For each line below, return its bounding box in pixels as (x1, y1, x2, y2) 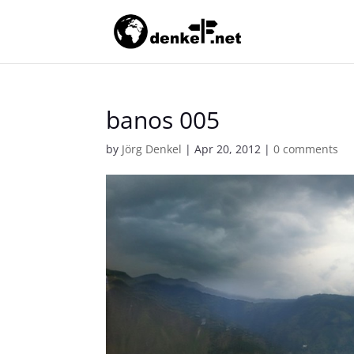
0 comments (273, 141, 339, 156)
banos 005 (106, 104, 220, 136)
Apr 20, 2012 (194, 141, 262, 156)
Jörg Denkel (122, 141, 183, 156)
